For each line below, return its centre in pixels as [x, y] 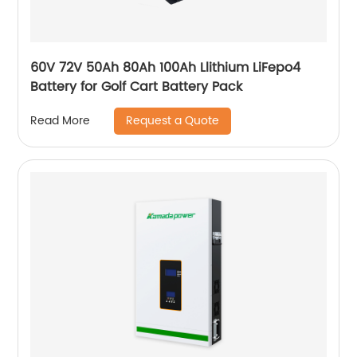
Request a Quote [173, 120]
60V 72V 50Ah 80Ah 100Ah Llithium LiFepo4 [166, 67]
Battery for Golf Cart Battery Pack [137, 86]
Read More [61, 121]
